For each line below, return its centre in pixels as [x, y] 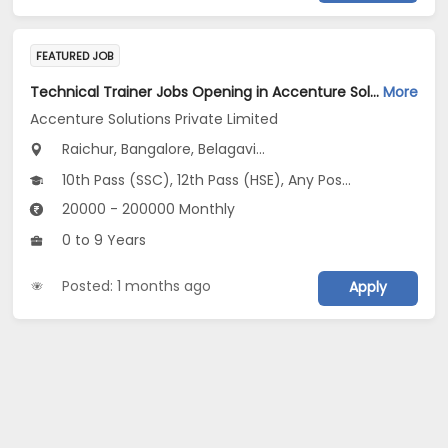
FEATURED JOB [75, 56]
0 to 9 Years [102, 240]
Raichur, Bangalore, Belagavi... [162, 149]
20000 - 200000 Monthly [147, 209]
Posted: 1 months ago [137, 286]
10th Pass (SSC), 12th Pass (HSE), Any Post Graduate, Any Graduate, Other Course [200, 180]
